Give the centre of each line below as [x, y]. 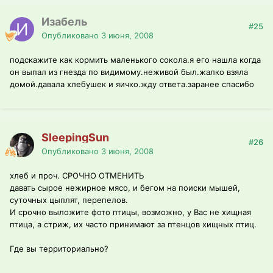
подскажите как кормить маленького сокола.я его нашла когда [135, 60]
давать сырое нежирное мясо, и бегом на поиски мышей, [125, 188]
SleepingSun [75, 138]
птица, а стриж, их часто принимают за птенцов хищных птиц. [133, 225]
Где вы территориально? [59, 249]
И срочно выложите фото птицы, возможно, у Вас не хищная [130, 212]
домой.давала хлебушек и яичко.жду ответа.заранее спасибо [132, 84]
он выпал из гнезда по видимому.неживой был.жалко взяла [129, 72]
